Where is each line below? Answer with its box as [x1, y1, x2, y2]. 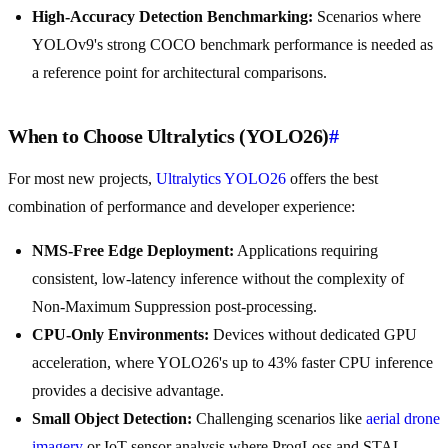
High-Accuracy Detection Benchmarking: [32, 8, 313, 26]
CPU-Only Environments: [32, 326, 209, 344]
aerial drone [366, 410, 440, 428]
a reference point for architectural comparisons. [32, 64, 327, 82]
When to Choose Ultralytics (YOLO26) [8, 125, 330, 148]
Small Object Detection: [32, 410, 192, 428]
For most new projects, [8, 170, 156, 188]
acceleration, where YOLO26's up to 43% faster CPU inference [32, 354, 433, 372]
